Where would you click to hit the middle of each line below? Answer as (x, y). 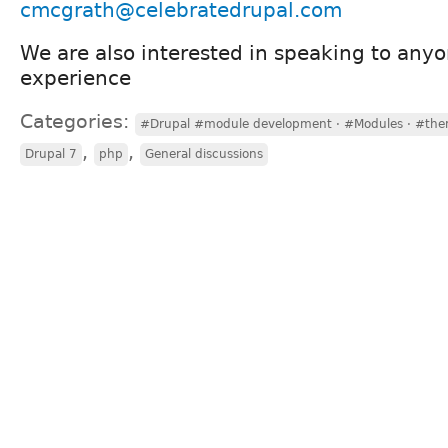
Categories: (77, 121)
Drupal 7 (51, 153)
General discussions (204, 153)
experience (75, 77)
